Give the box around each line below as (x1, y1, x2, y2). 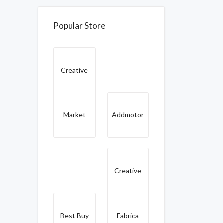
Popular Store (53, 20, 105, 31)
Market (63, 111, 86, 119)
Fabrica (116, 211, 139, 220)
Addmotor (111, 111, 144, 119)
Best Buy (60, 211, 89, 220)
